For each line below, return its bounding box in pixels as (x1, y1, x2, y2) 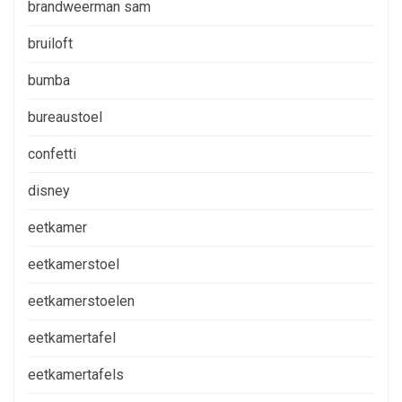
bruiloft (28, 34, 73, 52)
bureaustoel (28, 108, 102, 126)
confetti (28, 144, 76, 162)
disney (28, 181, 70, 199)
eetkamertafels (28, 365, 124, 383)
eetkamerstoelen (28, 292, 135, 310)
